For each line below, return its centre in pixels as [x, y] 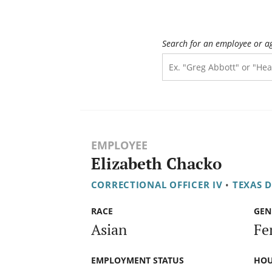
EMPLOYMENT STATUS [137, 260]
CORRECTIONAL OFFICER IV [157, 185]
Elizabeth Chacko [156, 164]
